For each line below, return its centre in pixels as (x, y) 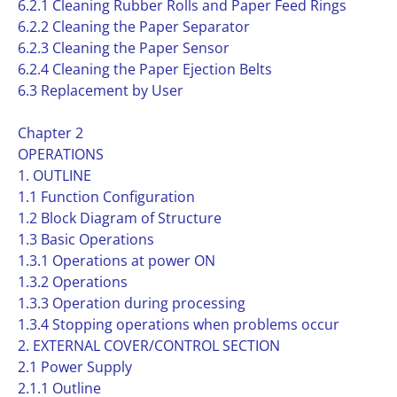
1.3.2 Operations (73, 282)
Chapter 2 (51, 133)
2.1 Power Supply (75, 367)
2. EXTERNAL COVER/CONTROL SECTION (149, 346)
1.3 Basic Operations (86, 239)
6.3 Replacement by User (101, 90)
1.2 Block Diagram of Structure (120, 218)
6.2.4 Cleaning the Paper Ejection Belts (145, 69)
